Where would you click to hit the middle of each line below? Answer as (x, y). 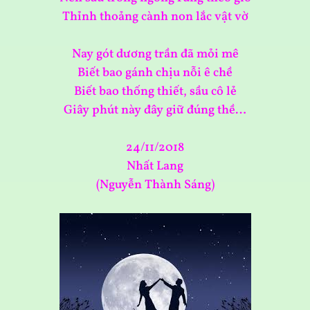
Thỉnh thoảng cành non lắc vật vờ (155, 17)
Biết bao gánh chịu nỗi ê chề (155, 73)
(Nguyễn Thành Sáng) (155, 185)
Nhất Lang (155, 167)
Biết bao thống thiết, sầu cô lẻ (155, 92)
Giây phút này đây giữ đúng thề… (155, 111)
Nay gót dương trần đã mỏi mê (155, 55)
